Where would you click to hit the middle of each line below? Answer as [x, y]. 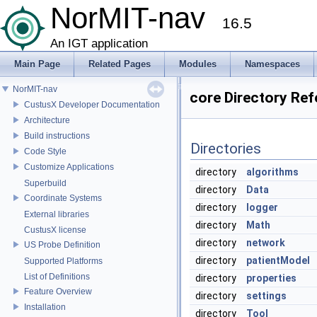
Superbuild [45, 183]
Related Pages [120, 64]
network [266, 243]
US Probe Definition [62, 244]
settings [266, 296]
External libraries [57, 214]
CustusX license [55, 230]
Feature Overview [58, 291]
